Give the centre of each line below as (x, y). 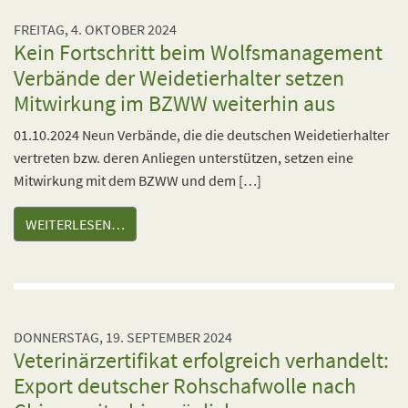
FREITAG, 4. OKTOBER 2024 (95, 29)
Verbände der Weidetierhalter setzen (179, 78)
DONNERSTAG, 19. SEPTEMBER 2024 (123, 337)
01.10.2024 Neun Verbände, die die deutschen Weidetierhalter (202, 135)
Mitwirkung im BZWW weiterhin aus (174, 103)
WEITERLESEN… (75, 224)
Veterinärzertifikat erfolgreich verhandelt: (201, 360)
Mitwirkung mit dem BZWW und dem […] (138, 180)
